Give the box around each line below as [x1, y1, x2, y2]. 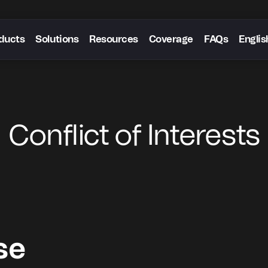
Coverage [148, 35, 193, 44]
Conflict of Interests [8, 122, 260, 151]
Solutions [35, 35, 79, 44]
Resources [89, 35, 138, 44]
